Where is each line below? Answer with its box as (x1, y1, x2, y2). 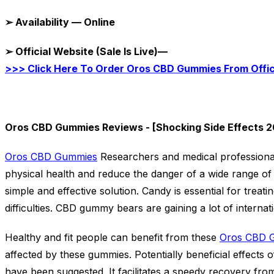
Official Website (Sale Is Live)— (13, 45, 168, 58)
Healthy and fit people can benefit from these (5, 231, 220, 244)
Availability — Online (13, 16, 115, 29)
